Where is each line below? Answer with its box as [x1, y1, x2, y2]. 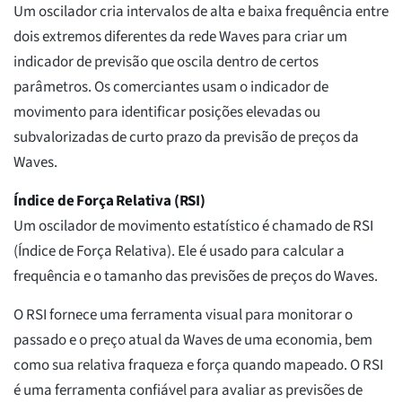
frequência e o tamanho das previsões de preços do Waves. [13, 266, 378, 288]
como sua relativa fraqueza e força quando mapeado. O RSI [13, 354, 383, 377]
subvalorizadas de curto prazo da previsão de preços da [13, 127, 359, 149]
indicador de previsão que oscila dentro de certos [13, 51, 319, 74]
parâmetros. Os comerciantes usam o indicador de [13, 76, 328, 99]
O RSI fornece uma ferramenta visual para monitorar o [13, 304, 353, 327]
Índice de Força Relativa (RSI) [13, 190, 205, 213]
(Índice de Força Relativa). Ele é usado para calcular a [13, 240, 345, 263]
